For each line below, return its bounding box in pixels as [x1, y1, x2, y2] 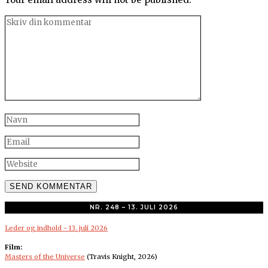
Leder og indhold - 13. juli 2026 [5, 224, 108, 233]
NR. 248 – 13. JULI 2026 [90, 203, 178, 212]
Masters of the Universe [5, 252, 85, 261]
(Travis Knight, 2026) [85, 252, 157, 261]
